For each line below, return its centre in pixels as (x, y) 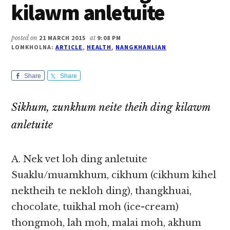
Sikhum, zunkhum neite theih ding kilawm (111, 108)
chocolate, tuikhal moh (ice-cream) (95, 207)
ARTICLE (69, 47)
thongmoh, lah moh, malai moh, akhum (107, 223)
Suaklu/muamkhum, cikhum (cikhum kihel (114, 175)
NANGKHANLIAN (141, 47)
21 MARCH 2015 (62, 38)
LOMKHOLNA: (33, 47)
